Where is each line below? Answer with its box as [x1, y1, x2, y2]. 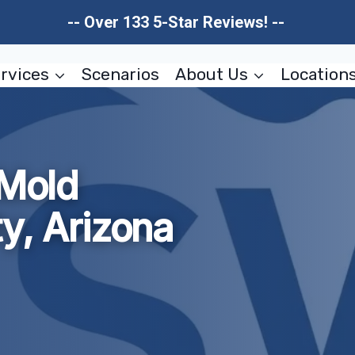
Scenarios [82, 64, 160, 84]
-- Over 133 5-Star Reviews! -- [67, 13, 288, 32]
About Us [174, 64, 248, 84]
